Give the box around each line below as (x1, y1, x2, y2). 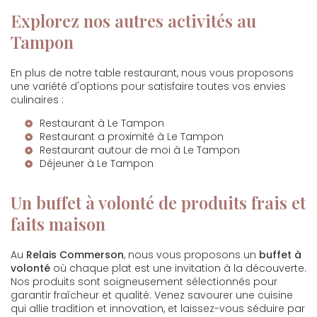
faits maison (11, 212, 105, 235)
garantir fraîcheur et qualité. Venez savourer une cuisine (11, 288, 293, 302)
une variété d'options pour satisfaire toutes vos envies (11, 79, 286, 93)
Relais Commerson (26, 248, 124, 262)
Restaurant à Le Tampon (40, 116, 164, 130)
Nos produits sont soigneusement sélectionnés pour (11, 275, 277, 289)
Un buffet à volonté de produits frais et (11, 191, 306, 214)
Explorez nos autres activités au (11, 9, 256, 32)
